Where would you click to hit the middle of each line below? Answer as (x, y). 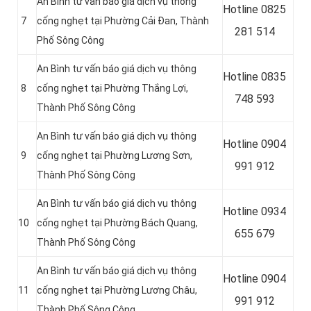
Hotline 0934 (254, 212)
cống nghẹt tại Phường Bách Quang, (117, 223)
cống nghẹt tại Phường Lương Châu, (117, 291)
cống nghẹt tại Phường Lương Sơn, (115, 156)
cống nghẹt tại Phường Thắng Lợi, (112, 89)
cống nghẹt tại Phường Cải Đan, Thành (123, 21)
